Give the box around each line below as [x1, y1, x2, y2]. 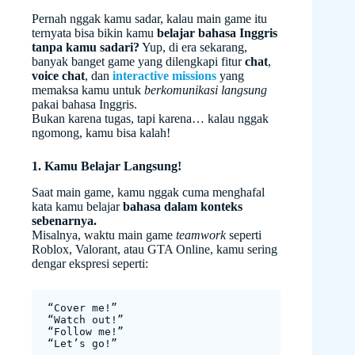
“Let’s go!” [48, 337, 117, 349]
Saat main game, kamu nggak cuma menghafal [32, 185, 265, 199]
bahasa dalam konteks [123, 199, 242, 213]
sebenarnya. [32, 213, 97, 227]
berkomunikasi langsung [144, 82, 267, 97]
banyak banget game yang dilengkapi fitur [32, 54, 245, 68]
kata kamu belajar [32, 199, 123, 213]
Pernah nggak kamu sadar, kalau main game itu [32, 11, 267, 25]
